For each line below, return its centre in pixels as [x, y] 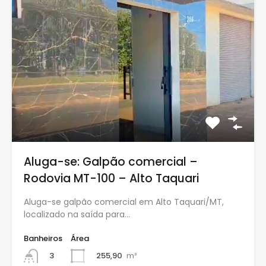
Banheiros [43, 238]
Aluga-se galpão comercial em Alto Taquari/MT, [124, 202]
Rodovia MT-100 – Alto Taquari [111, 178]
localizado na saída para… [77, 214]
